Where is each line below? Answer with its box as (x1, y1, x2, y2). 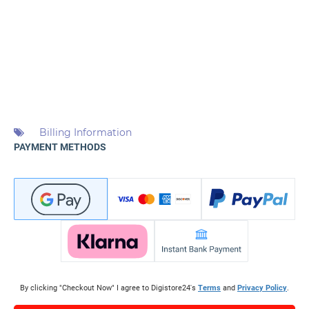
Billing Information (37, 126, 132, 139)
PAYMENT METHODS (14, 141, 106, 153)
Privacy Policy (237, 283, 287, 293)
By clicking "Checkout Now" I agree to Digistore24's (20, 283, 198, 293)
